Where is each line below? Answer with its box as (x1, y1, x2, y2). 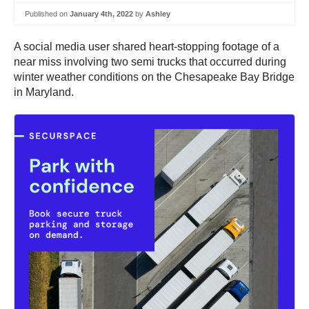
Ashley (146, 9, 170, 18)
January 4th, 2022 (70, 9, 133, 18)
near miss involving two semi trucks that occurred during (14, 56, 286, 68)
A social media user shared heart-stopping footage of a (14, 41, 279, 53)
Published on (25, 9, 70, 18)
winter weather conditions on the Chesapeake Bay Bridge (14, 71, 295, 83)
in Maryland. (14, 86, 74, 99)
